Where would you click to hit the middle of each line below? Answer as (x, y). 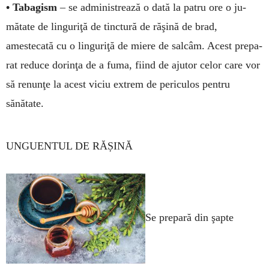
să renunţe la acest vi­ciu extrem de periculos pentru (118, 84)
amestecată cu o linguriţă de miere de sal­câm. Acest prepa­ (134, 45)
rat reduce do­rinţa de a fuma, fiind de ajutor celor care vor (133, 65)
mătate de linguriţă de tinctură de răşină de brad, (112, 26)
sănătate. (25, 103)
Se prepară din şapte (189, 218)
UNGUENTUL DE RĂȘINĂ (69, 146)
